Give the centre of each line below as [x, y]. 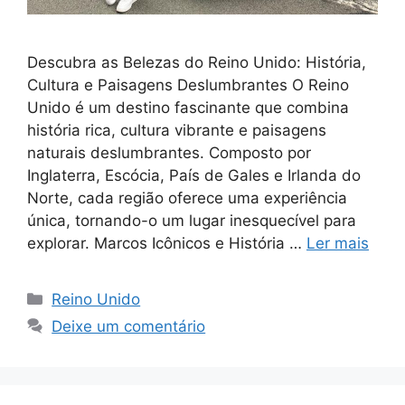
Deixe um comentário [129, 326]
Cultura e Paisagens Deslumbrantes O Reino [188, 85]
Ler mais [338, 243]
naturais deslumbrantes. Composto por [169, 152]
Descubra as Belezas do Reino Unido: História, [197, 62]
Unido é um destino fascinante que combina [188, 107]
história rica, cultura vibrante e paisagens [177, 130]
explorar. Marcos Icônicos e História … [167, 243]
